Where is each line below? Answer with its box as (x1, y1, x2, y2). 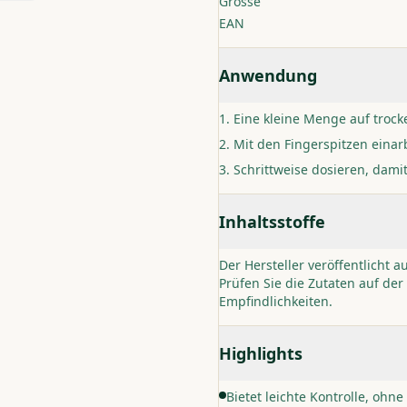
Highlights (219, 342, 303, 364)
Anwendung (219, 65, 317, 86)
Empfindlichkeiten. (219, 293, 333, 310)
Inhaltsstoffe (219, 211, 325, 233)
